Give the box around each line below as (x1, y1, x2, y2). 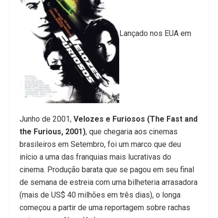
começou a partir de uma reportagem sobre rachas (19, 202, 190, 212)
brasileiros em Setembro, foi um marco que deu (19, 139, 181, 149)
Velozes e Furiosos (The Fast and (73, 114, 198, 124)
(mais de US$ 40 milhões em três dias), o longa (19, 190, 181, 200)
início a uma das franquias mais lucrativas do (19, 152, 171, 162)
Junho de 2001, (19, 114, 73, 124)
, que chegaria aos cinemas (86, 127, 178, 136)
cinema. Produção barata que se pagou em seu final (19, 164, 194, 174)
